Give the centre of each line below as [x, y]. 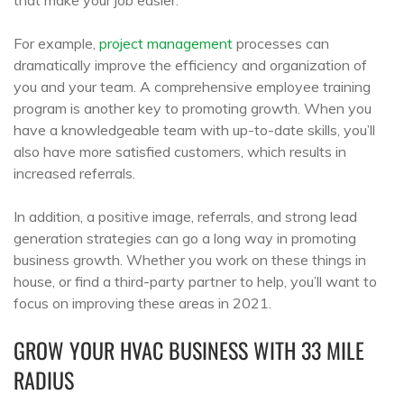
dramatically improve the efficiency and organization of [190, 64]
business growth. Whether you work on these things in [190, 259]
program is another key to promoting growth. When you [193, 108]
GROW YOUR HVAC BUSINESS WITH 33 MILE [189, 349]
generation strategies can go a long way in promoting [185, 238]
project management [166, 43]
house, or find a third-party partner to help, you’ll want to [195, 281]
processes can [281, 43]
